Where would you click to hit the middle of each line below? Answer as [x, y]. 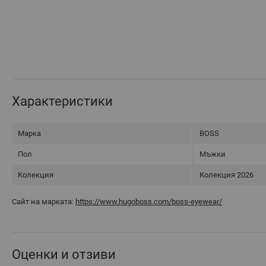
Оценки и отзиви [64, 255]
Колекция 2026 [227, 175]
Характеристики [62, 102]
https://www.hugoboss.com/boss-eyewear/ [149, 202]
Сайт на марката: [44, 202]
